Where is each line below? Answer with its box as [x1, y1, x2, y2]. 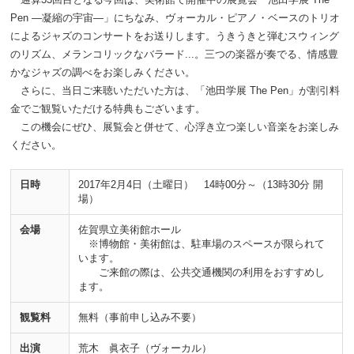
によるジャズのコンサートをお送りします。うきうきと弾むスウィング [10, 29, 340, 42]
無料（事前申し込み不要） [77, 311, 201, 324]
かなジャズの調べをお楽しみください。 [10, 66, 196, 78]
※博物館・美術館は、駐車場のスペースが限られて [77, 238, 325, 250]
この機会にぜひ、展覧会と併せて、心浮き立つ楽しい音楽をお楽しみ [10, 120, 340, 133]
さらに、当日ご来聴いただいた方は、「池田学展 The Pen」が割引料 [10, 84, 341, 96]
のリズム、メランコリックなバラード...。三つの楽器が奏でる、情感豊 [10, 47, 339, 60]
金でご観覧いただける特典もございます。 [10, 102, 206, 115]
